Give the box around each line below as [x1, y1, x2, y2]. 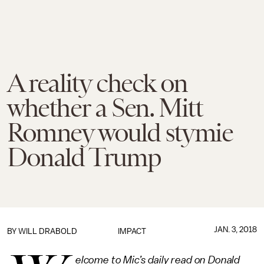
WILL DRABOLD [18, 227, 77, 236]
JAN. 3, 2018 [213, 225, 257, 234]
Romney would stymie [7, 118, 233, 147]
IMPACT [117, 227, 146, 236]
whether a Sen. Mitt [7, 93, 203, 123]
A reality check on [7, 68, 187, 98]
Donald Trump [7, 143, 161, 172]
